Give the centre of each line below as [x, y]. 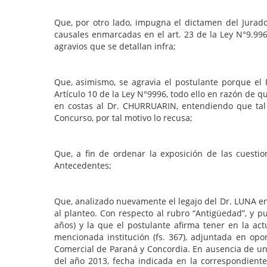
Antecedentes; [83, 166]
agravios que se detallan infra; [115, 46]
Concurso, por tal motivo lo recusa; [123, 118]
